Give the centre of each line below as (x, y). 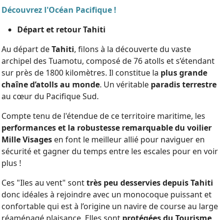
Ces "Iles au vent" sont (43, 183)
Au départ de (26, 49)
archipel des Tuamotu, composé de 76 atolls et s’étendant (108, 61)
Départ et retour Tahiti (61, 29)
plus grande (184, 73)
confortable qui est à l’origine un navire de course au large (110, 206)
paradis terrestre (184, 84)
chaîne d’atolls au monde (51, 84)
